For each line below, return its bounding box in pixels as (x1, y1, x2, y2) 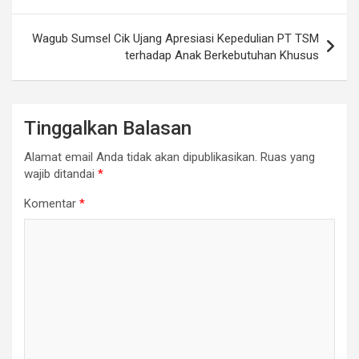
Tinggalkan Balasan (24, 116, 192, 139)
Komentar (24, 196, 79, 211)
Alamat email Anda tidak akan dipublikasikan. (24, 149, 257, 164)
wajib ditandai (24, 166, 98, 181)
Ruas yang (260, 149, 315, 164)
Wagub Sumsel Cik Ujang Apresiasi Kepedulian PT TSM (32, 30, 319, 46)
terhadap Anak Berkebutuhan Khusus (125, 47, 319, 63)
